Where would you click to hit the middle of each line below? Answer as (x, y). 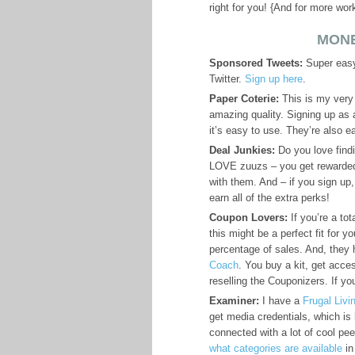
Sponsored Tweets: (256, 63)
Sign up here (274, 79)
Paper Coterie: (244, 99)
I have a (281, 301)
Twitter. (227, 79)
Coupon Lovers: (248, 218)
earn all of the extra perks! (269, 198)
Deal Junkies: (242, 150)
